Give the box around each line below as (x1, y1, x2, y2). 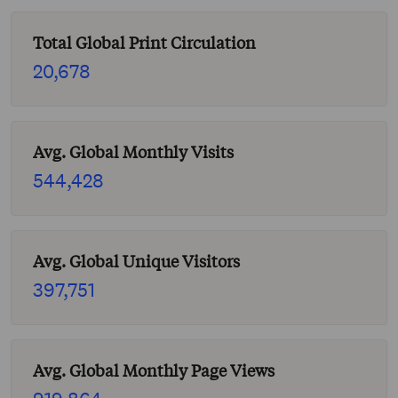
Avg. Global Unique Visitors (33, 251, 240, 273)
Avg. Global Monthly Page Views (33, 360, 275, 382)
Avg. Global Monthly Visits (33, 141, 234, 163)
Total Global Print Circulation (33, 32, 256, 54)
